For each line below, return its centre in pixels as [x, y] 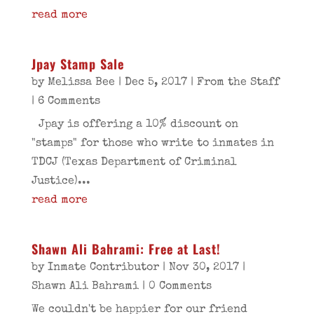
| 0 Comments [175, 287]
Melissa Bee [81, 83]
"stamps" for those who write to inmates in [152, 144]
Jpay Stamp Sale [77, 64]
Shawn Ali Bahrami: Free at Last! [126, 249]
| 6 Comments [66, 102]
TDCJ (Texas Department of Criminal [134, 163]
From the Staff [238, 83]
